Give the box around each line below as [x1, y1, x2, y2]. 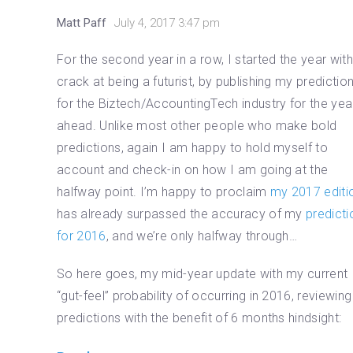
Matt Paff [57, 15, 106, 30]
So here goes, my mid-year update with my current [57, 266, 348, 281]
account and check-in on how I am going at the [57, 162, 329, 177]
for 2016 [57, 228, 106, 243]
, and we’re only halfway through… [106, 228, 298, 243]
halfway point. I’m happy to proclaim [57, 184, 270, 199]
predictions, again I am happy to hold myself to [57, 139, 329, 155]
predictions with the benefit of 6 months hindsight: [57, 310, 342, 325]
